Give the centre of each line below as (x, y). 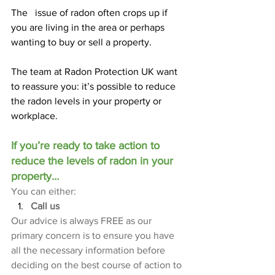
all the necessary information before (89, 250)
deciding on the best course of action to (98, 265)
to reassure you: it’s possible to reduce (95, 87)
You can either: (44, 192)
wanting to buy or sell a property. (81, 42)
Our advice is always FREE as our (83, 221)
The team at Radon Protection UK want (95, 72)
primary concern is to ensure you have (94, 236)
